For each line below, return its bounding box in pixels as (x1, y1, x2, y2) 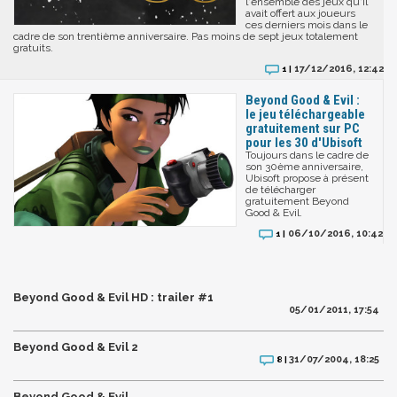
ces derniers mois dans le (245, 18, 368, 31)
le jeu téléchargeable (245, 105, 365, 122)
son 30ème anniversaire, (245, 160, 363, 173)
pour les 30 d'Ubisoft (245, 134, 362, 151)
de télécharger (245, 183, 315, 196)
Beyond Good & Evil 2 (13, 339, 138, 354)
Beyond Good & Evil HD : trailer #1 (13, 290, 214, 304)
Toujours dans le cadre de (245, 148, 369, 161)
